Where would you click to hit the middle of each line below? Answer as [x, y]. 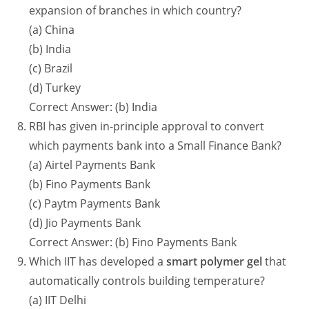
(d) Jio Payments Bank [85, 223]
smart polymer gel [215, 262]
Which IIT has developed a [98, 262]
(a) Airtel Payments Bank [92, 165]
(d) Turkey [55, 88]
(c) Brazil [51, 69]
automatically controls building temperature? [147, 281]
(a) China [52, 30]
